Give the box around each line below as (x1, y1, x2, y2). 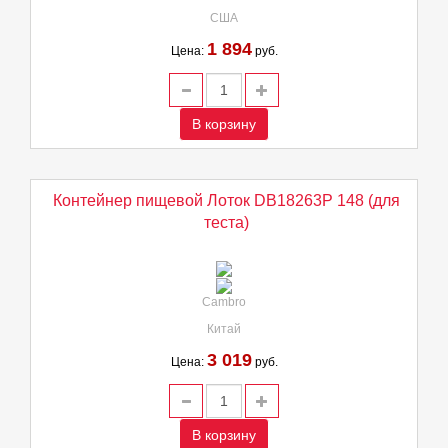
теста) (204, 214, 249, 231)
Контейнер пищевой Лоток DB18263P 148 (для (53, 192, 400, 209)
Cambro (202, 295, 246, 309)
